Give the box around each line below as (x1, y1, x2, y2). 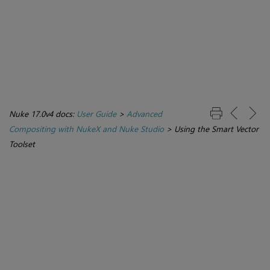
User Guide (77, 108, 116, 120)
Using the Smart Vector (174, 123, 259, 135)
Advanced (127, 108, 162, 120)
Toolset (9, 138, 35, 150)
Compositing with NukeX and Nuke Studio (9, 123, 164, 135)
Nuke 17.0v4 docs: (9, 108, 77, 120)
